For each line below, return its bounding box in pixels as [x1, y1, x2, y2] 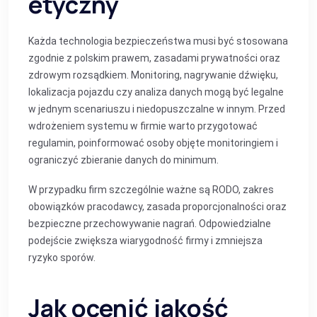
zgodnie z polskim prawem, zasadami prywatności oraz [28, 52, 280, 64]
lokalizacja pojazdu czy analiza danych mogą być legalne [28, 86, 284, 98]
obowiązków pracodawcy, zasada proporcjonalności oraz [28, 201, 287, 212]
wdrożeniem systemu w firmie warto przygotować [28, 120, 258, 132]
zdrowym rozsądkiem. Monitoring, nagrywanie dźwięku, [28, 69, 278, 81]
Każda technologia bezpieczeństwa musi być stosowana [28, 35, 288, 47]
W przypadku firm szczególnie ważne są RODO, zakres [28, 184, 274, 195]
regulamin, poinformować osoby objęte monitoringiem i [28, 137, 278, 149]
